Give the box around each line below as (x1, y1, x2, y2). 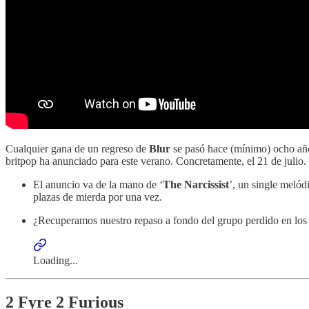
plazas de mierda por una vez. (33, 191, 162, 203)
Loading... (33, 255, 78, 267)
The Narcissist (163, 179, 229, 191)
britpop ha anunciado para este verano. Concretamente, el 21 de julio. (6, 155, 306, 168)
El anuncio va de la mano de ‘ (33, 179, 163, 191)
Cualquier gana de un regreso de (6, 143, 149, 155)
